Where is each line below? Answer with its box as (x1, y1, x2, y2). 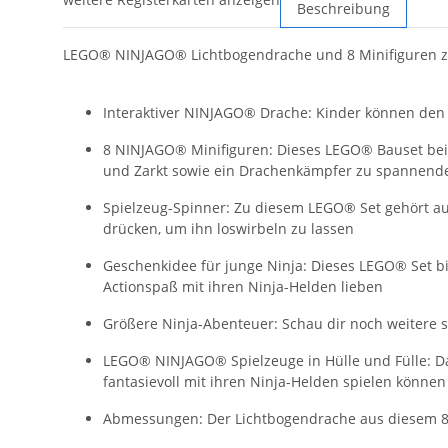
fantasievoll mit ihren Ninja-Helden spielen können (103, 372, 446, 392)
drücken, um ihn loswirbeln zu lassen (103, 219, 354, 239)
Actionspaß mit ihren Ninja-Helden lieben (103, 277, 383, 297)
